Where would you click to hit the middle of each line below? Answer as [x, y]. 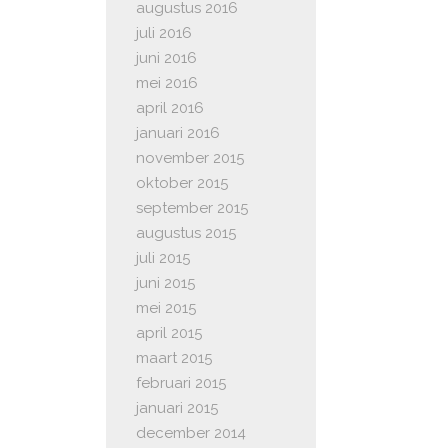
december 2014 [191, 433]
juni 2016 [166, 58]
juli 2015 [163, 258]
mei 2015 [166, 308]
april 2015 [169, 333]
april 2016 [170, 108]
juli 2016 [164, 33]
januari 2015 [177, 408]
